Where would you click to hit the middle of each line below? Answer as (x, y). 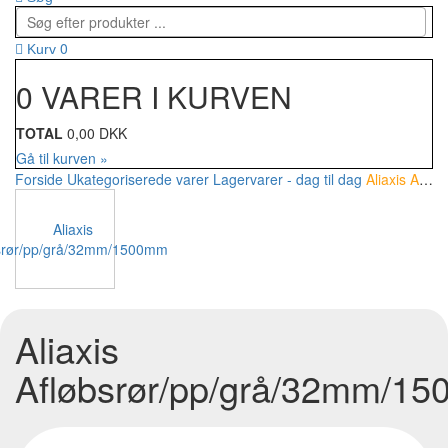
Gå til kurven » (62, 158)
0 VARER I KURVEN (154, 97)
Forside (39, 179)
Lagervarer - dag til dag (287, 179)
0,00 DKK (97, 133)
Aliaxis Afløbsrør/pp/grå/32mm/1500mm (392, 179)
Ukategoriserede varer (138, 179)
